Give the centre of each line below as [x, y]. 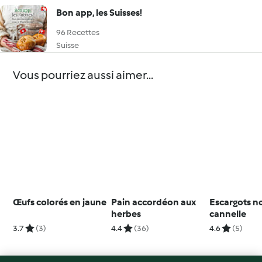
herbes [126, 213]
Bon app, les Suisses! [99, 13]
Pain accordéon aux [154, 202]
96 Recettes [78, 32]
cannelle [228, 213]
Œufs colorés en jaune [60, 202]
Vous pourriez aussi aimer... [83, 75]
